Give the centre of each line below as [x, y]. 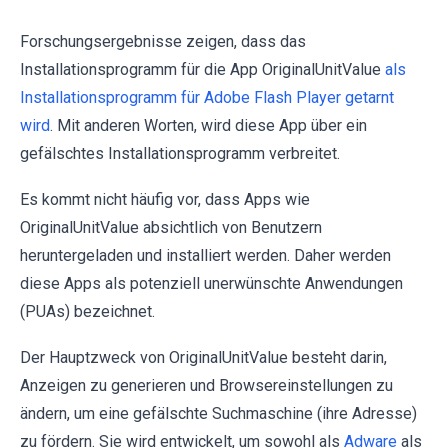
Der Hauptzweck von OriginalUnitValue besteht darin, [203, 357]
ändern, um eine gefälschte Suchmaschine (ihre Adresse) [218, 413]
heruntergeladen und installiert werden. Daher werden [205, 255]
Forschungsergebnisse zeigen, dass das [163, 41]
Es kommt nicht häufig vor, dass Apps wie [165, 199]
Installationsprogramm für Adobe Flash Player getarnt [207, 97]
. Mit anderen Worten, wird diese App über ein [208, 125]
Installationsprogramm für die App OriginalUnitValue [202, 69]
